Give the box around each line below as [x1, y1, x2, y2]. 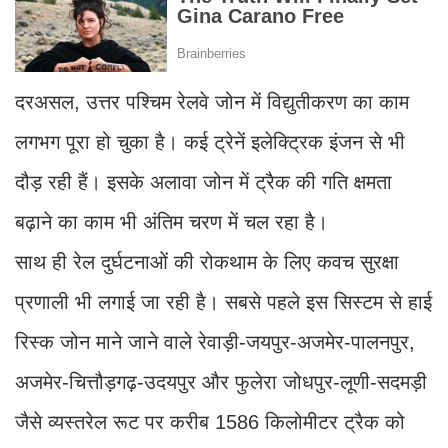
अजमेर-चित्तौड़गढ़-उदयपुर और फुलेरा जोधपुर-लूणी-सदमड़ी [15, 370, 427, 393]
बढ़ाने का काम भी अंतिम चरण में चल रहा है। [15, 210, 328, 233]
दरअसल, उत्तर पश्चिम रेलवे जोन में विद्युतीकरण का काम [15, 90, 409, 113]
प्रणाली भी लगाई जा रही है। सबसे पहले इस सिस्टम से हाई [15, 290, 432, 313]
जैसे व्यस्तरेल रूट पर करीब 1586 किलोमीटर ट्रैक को [15, 410, 405, 433]
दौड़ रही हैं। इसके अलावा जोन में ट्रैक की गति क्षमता [15, 170, 392, 193]
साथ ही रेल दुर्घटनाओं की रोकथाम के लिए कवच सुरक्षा [15, 250, 399, 273]
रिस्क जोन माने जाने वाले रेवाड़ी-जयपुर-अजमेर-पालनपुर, [15, 330, 415, 353]
